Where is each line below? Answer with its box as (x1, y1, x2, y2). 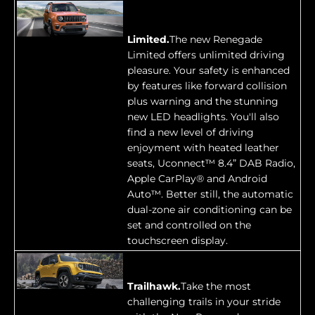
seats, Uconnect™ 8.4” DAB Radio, (127, 157, 295, 170)
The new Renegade (169, 33, 262, 46)
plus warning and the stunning (127, 95, 278, 108)
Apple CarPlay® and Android (127, 172, 267, 186)
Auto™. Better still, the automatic (127, 188, 293, 201)
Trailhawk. (127, 280, 181, 293)
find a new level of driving (127, 126, 254, 139)
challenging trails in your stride (127, 295, 281, 309)
